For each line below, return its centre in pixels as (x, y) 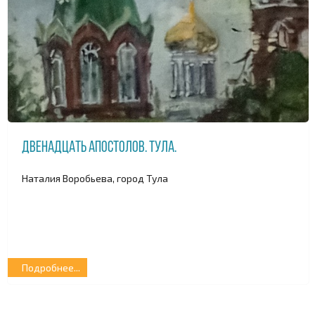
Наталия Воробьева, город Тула (95, 178)
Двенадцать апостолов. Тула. (99, 148)
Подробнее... (51, 268)
